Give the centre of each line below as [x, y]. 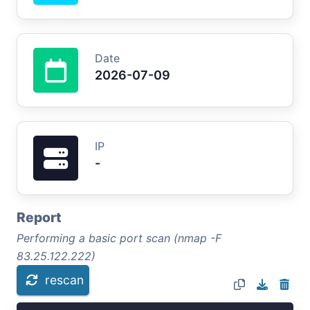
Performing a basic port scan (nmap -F [119, 238]
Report [39, 217]
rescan [64, 280]
